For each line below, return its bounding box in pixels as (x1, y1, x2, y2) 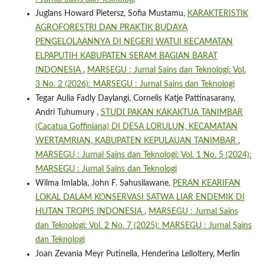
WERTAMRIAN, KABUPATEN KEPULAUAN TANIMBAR (35, 136, 238, 145)
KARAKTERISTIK (187, 9, 248, 18)
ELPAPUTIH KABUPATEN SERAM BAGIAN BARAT (35, 51, 217, 60)
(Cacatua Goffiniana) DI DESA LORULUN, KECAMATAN (35, 122, 237, 131)
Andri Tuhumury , (35, 108, 101, 117)
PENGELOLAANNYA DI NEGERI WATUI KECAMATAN (35, 37, 233, 46)
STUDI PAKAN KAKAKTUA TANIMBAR (100, 108, 243, 117)
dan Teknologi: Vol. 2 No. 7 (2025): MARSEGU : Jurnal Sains (35, 221, 252, 230)
